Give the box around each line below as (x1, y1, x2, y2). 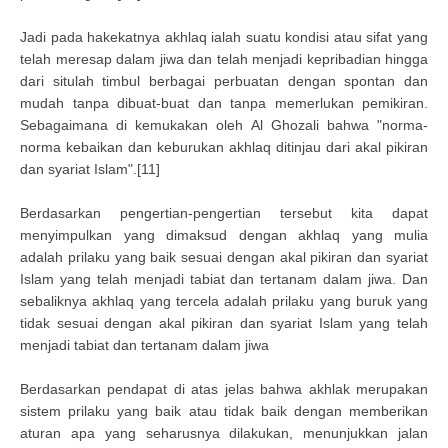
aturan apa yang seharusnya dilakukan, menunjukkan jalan (20, 425, 428, 441)
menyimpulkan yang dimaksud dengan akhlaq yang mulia (20, 227, 428, 243)
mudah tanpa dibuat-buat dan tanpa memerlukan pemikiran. (20, 95, 428, 111)
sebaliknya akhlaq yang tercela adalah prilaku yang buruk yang (20, 293, 428, 309)
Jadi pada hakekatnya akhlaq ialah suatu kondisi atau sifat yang (20, 29, 428, 45)
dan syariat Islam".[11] (20, 161, 160, 177)
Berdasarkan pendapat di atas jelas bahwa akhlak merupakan (20, 381, 428, 397)
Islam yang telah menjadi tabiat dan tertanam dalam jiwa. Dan (20, 271, 428, 287)
